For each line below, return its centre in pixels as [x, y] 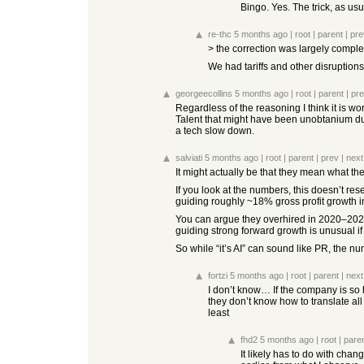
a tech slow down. [215, 131]
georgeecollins [204, 93]
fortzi [218, 275]
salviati [189, 158]
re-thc [220, 34]
